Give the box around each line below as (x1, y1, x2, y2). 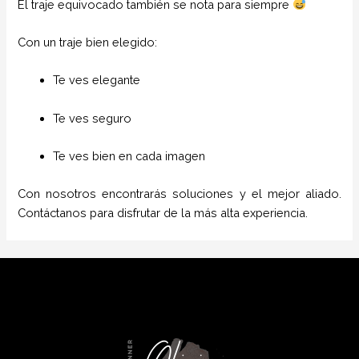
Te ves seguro (53, 111, 132, 125)
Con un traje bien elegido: (18, 35, 158, 50)
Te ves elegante (53, 73, 141, 87)
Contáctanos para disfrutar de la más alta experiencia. (18, 206, 309, 220)
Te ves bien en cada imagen (53, 149, 206, 163)
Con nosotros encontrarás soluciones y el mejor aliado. (18, 187, 341, 201)
